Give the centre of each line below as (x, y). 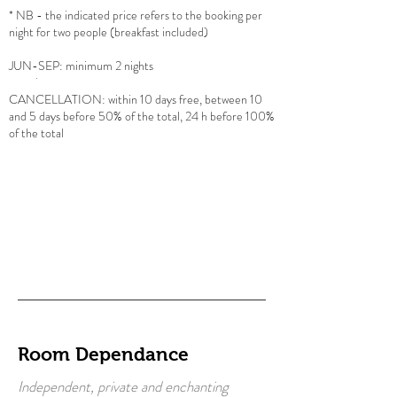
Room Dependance (103, 354)
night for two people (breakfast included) (109, 32)
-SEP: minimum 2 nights (93, 66)
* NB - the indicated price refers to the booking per (136, 15)
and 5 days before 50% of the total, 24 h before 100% (142, 116)
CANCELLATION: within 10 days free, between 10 (136, 99)
